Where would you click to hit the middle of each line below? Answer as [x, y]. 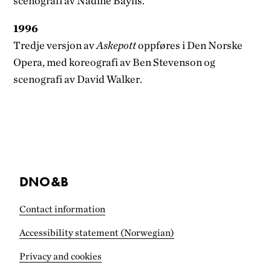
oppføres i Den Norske [190, 45]
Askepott [116, 45]
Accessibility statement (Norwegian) [97, 233]
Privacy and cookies [60, 256]
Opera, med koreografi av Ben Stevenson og [115, 62]
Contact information [62, 209]
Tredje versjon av [55, 45]
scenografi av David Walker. [78, 79]
